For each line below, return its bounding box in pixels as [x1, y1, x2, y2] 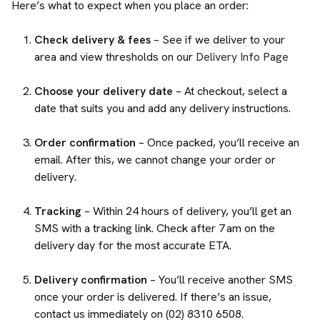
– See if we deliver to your [151, 32, 285, 47]
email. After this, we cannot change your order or [34, 152, 276, 167]
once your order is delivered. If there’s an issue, [34, 289, 271, 304]
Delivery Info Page [196, 49, 289, 64]
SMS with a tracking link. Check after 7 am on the [34, 221, 275, 236]
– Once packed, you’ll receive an [136, 135, 299, 150]
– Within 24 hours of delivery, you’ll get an [81, 204, 291, 219]
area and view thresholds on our [34, 49, 196, 64]
